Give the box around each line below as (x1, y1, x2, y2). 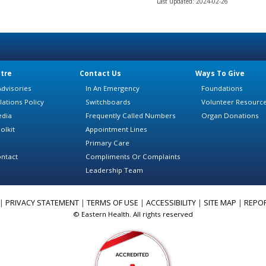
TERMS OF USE (87, 197, 138, 208)
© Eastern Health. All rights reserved (73, 209, 193, 218)
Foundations (201, 83, 243, 93)
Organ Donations (201, 110, 259, 120)
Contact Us (80, 69, 121, 78)
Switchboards (85, 97, 131, 106)
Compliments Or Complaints (85, 151, 180, 161)
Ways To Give (195, 69, 245, 78)
